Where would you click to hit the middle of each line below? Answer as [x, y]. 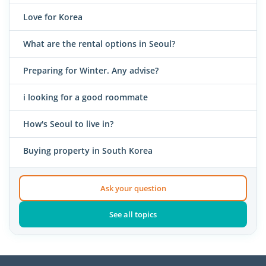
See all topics [133, 215]
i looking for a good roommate [85, 97]
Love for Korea [53, 17]
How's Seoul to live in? [68, 123]
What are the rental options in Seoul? [99, 43]
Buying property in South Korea [88, 150]
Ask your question [133, 189]
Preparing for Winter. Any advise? [91, 70]
